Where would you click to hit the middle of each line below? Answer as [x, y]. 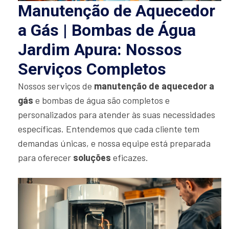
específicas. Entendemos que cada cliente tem [109, 129]
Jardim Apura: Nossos [100, 49]
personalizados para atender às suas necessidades [117, 114]
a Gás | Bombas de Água [107, 30]
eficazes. [130, 157]
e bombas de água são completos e [101, 100]
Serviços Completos [92, 69]
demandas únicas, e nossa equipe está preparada [114, 143]
